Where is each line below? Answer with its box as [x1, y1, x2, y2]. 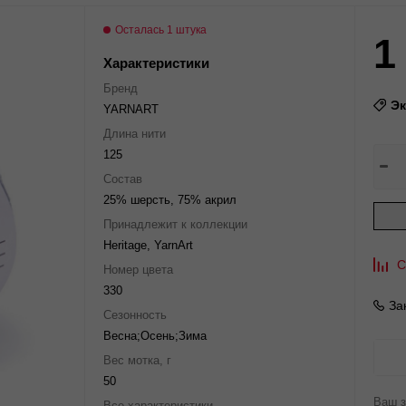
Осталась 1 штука [115, 24, 207, 36]
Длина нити [103, 127, 166, 140]
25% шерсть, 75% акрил [103, 193, 237, 207]
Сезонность [103, 308, 167, 322]
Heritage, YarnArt [103, 238, 193, 252]
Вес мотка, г [103, 353, 171, 367]
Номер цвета [103, 263, 173, 276]
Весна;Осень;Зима [103, 329, 207, 343]
